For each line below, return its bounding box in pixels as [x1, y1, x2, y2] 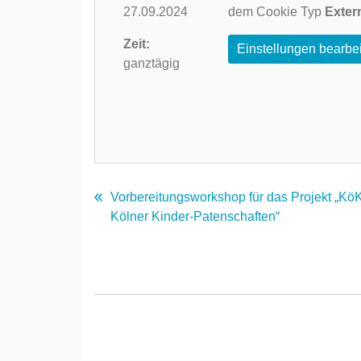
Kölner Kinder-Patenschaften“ [110, 210, 280, 224]
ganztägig [123, 56, 180, 70]
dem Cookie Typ [228, 4, 326, 19]
